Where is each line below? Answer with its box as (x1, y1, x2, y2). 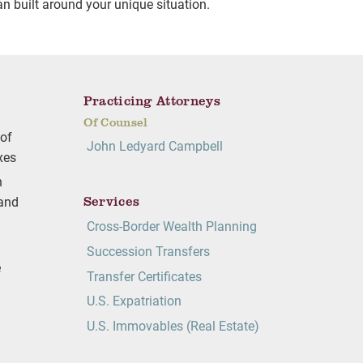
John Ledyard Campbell (86, 136, 223, 154)
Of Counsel (83, 113, 148, 130)
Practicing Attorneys (83, 91, 220, 109)
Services (83, 192, 140, 211)
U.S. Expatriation (86, 292, 181, 310)
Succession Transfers (86, 241, 210, 259)
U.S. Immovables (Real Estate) (86, 316, 259, 334)
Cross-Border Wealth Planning (86, 217, 257, 235)
